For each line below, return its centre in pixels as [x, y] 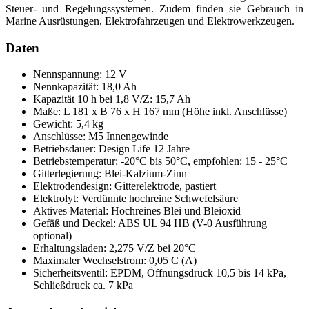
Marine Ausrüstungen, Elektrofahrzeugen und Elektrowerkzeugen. [150, 21]
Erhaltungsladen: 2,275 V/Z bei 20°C [114, 248]
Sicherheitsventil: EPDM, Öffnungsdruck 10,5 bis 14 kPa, [160, 273]
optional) [52, 236]
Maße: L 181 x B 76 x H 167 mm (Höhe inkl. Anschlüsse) [160, 112]
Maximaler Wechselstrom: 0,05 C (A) [115, 261]
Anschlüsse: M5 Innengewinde [101, 137]
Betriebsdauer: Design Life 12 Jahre [111, 149]
